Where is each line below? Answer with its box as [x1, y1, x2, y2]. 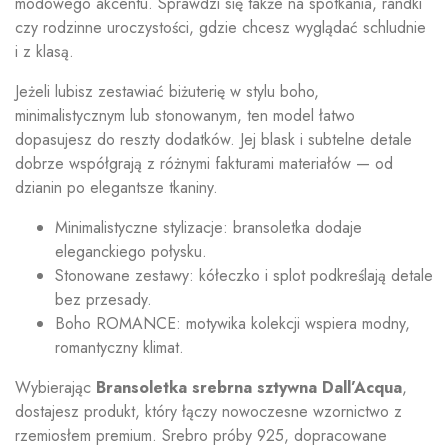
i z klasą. [15, 40, 74, 64]
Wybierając [15, 376, 96, 400]
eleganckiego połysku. [55, 240, 207, 264]
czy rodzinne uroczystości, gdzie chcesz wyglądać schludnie [15, 16, 426, 40]
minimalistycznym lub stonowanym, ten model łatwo [15, 104, 355, 128]
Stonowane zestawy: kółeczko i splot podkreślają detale [55, 264, 433, 288]
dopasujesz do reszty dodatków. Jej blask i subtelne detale [15, 128, 412, 152]
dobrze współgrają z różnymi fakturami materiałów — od [15, 152, 393, 176]
